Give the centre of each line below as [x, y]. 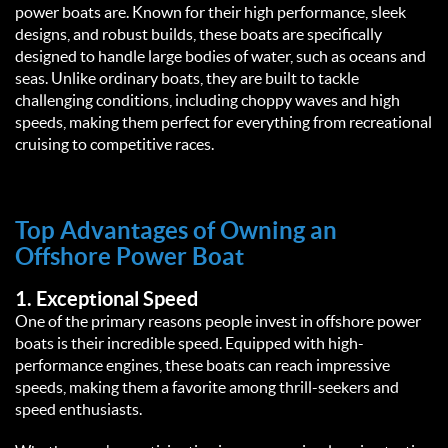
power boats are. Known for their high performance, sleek [210, 12]
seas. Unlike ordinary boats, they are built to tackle [187, 78]
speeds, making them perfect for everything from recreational [223, 122]
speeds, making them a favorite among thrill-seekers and [207, 387]
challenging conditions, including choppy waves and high [207, 100]
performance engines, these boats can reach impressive [202, 365]
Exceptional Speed [117, 299]
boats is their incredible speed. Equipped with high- [189, 343]
